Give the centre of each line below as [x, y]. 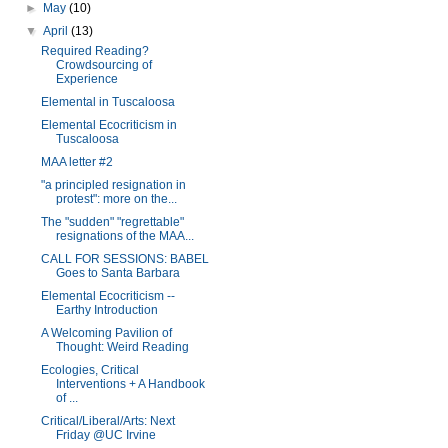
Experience [86, 79]
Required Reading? [94, 51]
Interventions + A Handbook [130, 384]
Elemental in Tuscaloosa [107, 102]
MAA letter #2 [76, 162]
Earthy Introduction [106, 310]
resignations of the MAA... [124, 236]
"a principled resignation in [113, 185]
